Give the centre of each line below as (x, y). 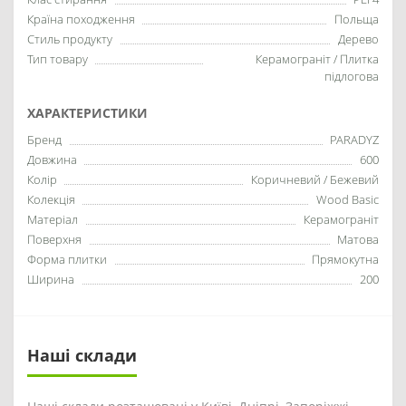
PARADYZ (354, 140)
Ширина (51, 279)
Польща (357, 19)
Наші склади (82, 355)
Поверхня (54, 239)
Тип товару (58, 59)
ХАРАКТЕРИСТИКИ (87, 113)
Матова (358, 239)
